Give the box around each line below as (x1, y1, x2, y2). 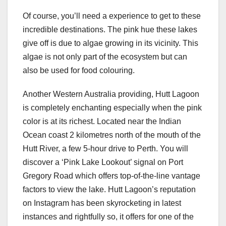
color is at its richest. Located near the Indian (23, 117, 181, 126)
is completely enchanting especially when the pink (23, 103, 202, 112)
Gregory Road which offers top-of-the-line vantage (23, 172, 200, 181)
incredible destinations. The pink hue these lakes (23, 25, 197, 34)
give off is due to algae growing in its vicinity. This (23, 39, 198, 48)
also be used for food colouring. (23, 66, 135, 75)
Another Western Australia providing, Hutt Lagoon (23, 90, 199, 99)
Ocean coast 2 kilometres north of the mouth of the (23, 131, 201, 140)
